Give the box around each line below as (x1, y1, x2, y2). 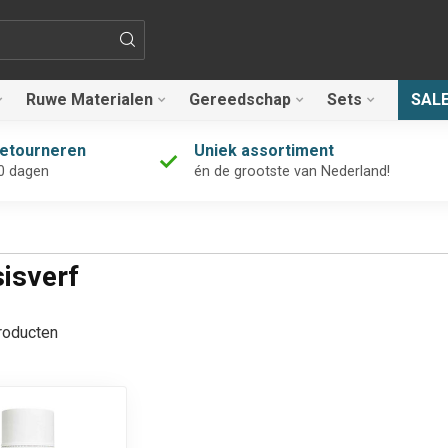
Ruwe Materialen (26, 90, 153, 109)
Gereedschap (189, 90, 291, 109)
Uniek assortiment (193, 141, 334, 160)
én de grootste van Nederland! (193, 163, 390, 180)
